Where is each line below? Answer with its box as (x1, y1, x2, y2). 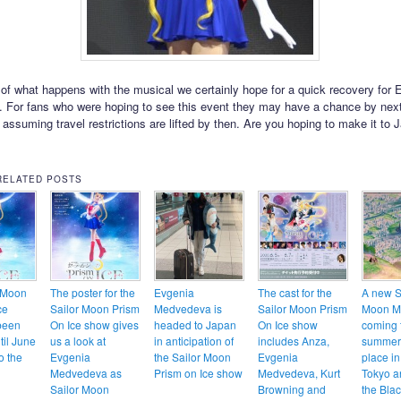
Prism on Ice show (153, 365, 243, 381)
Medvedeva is (153, 301, 222, 317)
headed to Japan (153, 317, 236, 333)
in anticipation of (153, 333, 234, 349)
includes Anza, (257, 333, 329, 349)
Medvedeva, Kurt (257, 365, 340, 381)
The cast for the (257, 285, 332, 301)
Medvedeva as (49, 365, 122, 381)
